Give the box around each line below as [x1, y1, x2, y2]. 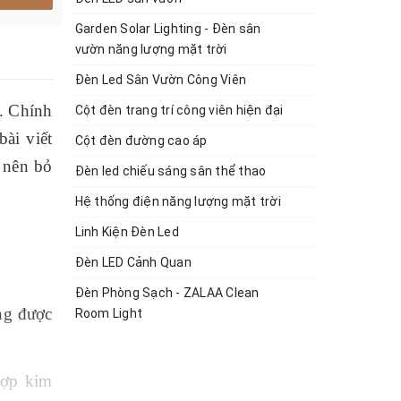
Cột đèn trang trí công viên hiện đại [74, 103, 284, 117]
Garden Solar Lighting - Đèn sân [74, 21, 261, 36]
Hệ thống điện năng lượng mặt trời [74, 194, 281, 209]
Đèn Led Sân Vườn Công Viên [74, 73, 246, 87]
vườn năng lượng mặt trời [74, 42, 227, 56]
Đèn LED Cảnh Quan [74, 255, 192, 269]
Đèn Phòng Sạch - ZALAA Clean [74, 286, 260, 300]
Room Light [74, 306, 142, 320]
